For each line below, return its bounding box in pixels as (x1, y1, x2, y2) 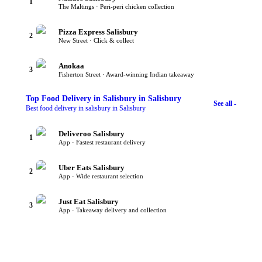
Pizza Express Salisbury (58, 27, 138, 37)
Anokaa (58, 61, 84, 71)
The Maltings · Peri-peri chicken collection (58, 3, 174, 11)
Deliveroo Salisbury (58, 129, 125, 139)
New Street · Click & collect (58, 37, 134, 44)
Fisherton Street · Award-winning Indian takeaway (58, 71, 194, 78)
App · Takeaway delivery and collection (58, 206, 167, 214)
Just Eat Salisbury (58, 197, 119, 206)
